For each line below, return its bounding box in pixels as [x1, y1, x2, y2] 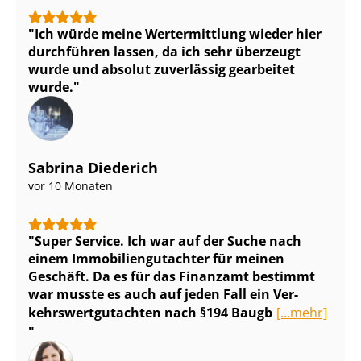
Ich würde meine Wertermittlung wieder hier [35, 25, 322, 44]
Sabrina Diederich [28, 158, 158, 178]
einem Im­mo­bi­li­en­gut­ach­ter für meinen [28, 250, 284, 268]
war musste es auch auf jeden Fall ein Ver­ [28, 285, 298, 304]
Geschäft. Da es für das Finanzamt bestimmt [28, 268, 315, 286]
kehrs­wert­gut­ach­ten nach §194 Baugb [28, 304, 272, 322]
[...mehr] [276, 304, 327, 322]
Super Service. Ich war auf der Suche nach [35, 232, 301, 251]
